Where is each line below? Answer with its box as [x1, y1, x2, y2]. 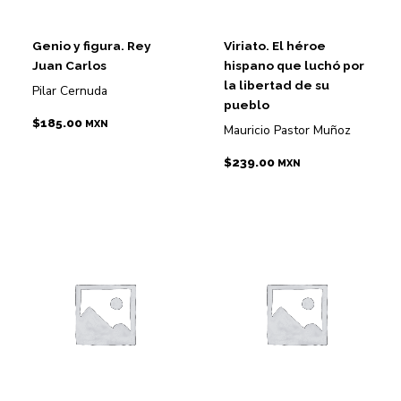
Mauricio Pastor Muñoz [224, 122, 352, 140]
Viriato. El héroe [224, 38, 327, 54]
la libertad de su [224, 78, 330, 93]
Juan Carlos [32, 58, 107, 73]
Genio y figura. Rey [32, 38, 152, 54]
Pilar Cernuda [32, 82, 108, 100]
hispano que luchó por [224, 58, 365, 73]
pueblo [224, 98, 270, 113]
